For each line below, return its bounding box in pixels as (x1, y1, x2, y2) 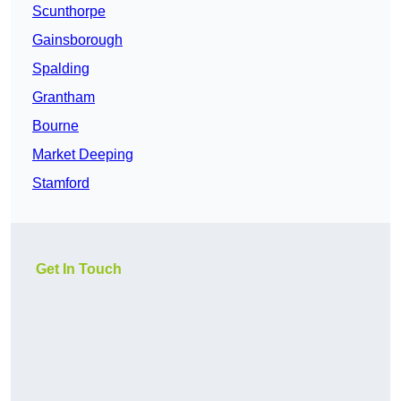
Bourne (32, 118, 79, 134)
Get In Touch (36, 261, 122, 277)
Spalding (32, 61, 90, 77)
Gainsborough (32, 32, 123, 48)
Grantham (32, 90, 95, 106)
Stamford (32, 175, 90, 192)
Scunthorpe (32, 4, 106, 20)
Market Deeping (32, 147, 133, 163)
